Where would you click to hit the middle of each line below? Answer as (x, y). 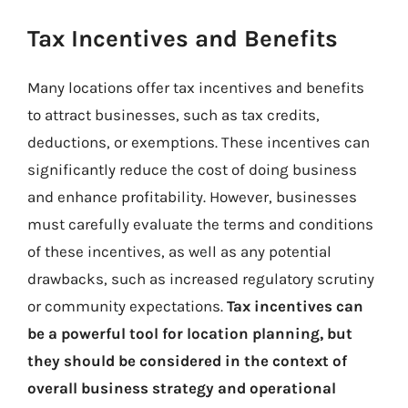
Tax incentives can (295, 306)
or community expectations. (127, 306)
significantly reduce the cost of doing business (192, 169)
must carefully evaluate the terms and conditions (200, 224)
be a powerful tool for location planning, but (190, 333)
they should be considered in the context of (187, 361)
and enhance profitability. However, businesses (192, 197)
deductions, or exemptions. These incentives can (199, 142)
